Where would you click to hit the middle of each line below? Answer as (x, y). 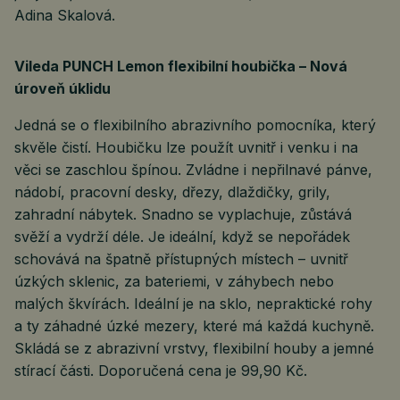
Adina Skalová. (65, 15)
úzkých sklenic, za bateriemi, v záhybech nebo (174, 281)
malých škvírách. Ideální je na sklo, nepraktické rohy (193, 304)
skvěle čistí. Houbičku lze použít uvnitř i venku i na (186, 147)
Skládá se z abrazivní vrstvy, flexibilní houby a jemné (194, 348)
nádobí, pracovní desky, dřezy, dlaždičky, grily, (172, 192)
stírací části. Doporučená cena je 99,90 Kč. (161, 371)
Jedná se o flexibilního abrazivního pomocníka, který (195, 125)
